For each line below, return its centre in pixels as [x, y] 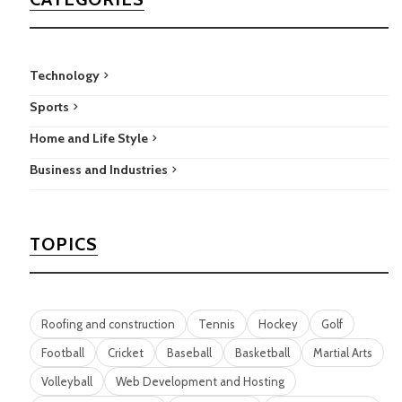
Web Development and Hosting [200, 381]
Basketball [262, 353]
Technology [64, 75]
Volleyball [66, 381]
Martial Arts [342, 353]
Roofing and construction [108, 324]
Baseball [189, 353]
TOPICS [63, 244]
